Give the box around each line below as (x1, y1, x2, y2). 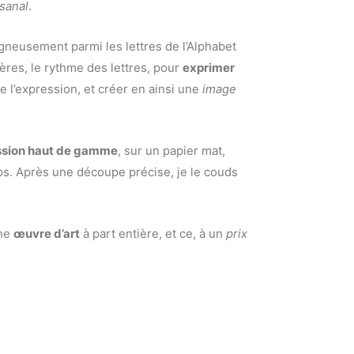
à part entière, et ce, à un (80, 226, 226, 242)
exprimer (183, 60, 235, 76)
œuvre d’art (13, 226, 80, 242)
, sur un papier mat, (118, 143, 225, 159)
